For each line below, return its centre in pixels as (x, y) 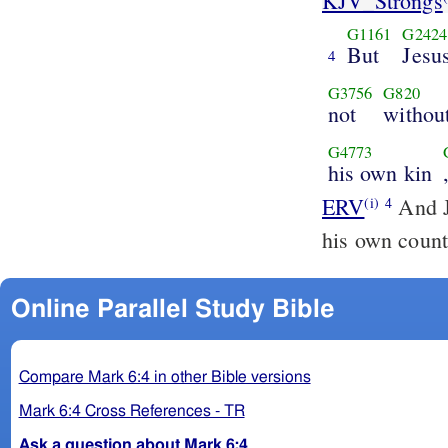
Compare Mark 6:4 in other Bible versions (164, 376)
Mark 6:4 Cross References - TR (131, 410)
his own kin (380, 172)
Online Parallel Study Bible (172, 309)
